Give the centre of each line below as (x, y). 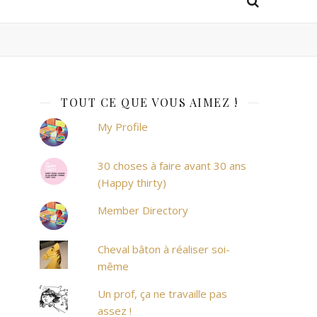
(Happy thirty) (132, 183)
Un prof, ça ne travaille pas (163, 294)
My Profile (123, 127)
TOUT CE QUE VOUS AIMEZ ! (149, 102)
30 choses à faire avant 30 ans (172, 166)
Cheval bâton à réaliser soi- (164, 249)
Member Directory (143, 210)
